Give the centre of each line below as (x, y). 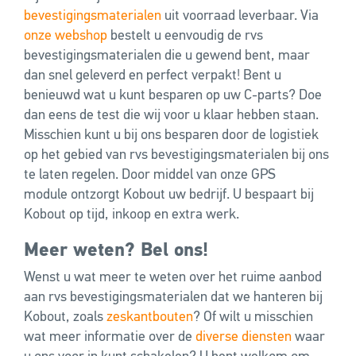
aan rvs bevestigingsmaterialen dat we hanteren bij (173, 298)
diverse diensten (244, 337)
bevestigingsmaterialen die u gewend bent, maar (167, 56)
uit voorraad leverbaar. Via (240, 16)
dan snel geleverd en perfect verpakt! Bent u (153, 76)
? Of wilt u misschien (253, 317)
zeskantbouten (150, 317)
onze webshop (67, 36)
